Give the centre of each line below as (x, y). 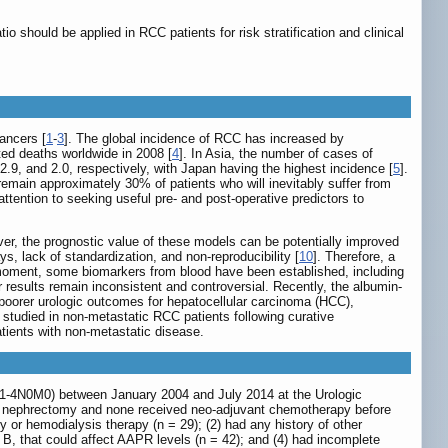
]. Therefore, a (354, 257)
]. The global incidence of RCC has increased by (204, 139)
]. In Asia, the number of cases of (276, 154)
